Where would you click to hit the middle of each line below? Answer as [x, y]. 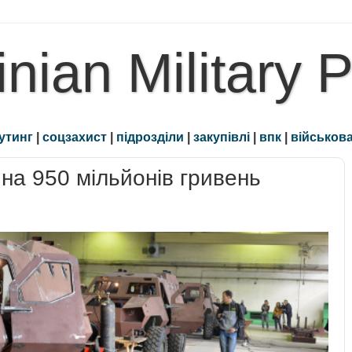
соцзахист [75, 137]
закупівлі [222, 137]
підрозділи [150, 137]
